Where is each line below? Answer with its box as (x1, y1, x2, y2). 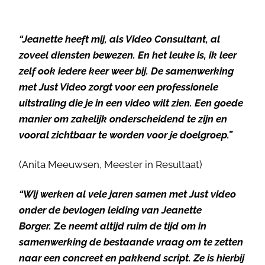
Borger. (19, 219, 54, 232)
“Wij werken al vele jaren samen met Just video (19, 188, 236, 200)
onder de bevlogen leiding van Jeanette (19, 203, 202, 216)
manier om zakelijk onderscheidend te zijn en (19, 113, 227, 125)
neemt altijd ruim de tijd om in (69, 219, 206, 232)
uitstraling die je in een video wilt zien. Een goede (19, 97, 243, 109)
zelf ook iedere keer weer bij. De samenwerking (19, 65, 234, 77)
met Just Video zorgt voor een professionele (19, 81, 218, 93)
